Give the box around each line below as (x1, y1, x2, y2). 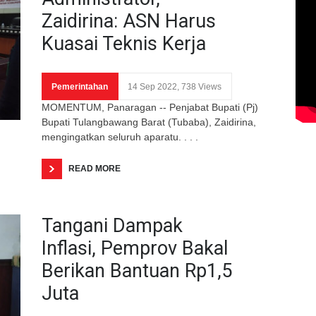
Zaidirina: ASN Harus (42, 9, 216, 32)
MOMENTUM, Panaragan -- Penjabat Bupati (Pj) (42, 101, 258, 113)
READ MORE (68, 163, 121, 174)
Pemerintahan (51, 81, 108, 92)
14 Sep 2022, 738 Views (128, 81, 221, 92)
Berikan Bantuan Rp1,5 (42, 259, 232, 282)
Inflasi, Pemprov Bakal (42, 236, 228, 260)
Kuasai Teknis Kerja (42, 32, 206, 55)
